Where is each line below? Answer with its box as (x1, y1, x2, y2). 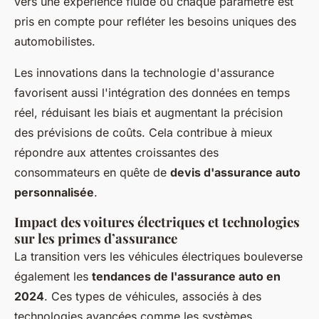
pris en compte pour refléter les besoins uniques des (14, 14, 296, 29)
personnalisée (14, 185, 94, 200)
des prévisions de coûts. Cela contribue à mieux (14, 125, 273, 140)
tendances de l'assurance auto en (92, 269, 281, 284)
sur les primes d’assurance (14, 229, 177, 248)
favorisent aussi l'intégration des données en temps (14, 85, 290, 100)
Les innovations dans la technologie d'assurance (14, 66, 274, 80)
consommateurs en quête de (14, 165, 170, 180)
